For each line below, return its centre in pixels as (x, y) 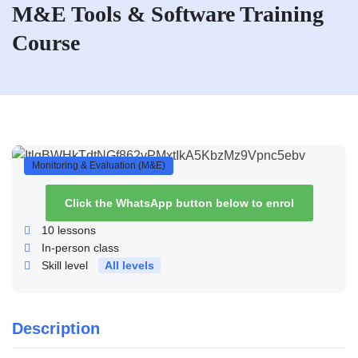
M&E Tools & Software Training (168, 14)
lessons (75, 231)
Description (56, 329)
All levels (129, 266)
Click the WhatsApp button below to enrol (179, 203)
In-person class (80, 248)
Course (46, 43)
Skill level (65, 266)
